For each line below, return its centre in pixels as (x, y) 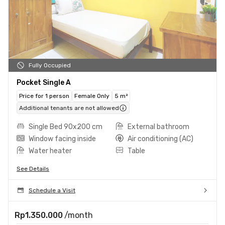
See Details (33, 168)
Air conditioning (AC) (160, 139)
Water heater (50, 151)
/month (79, 215)
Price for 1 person (44, 96)
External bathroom (158, 127)
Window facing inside (62, 139)
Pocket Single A (44, 82)
